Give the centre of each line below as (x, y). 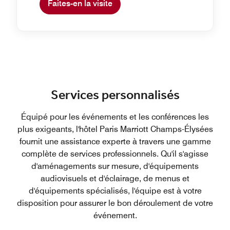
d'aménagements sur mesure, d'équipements (115, 166)
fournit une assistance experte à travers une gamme (115, 141)
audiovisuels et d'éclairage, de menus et (115, 178)
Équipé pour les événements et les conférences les (115, 117)
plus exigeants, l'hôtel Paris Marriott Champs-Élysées (115, 129)
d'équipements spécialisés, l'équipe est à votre (115, 190)
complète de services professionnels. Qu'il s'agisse (115, 154)
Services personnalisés (115, 95)
